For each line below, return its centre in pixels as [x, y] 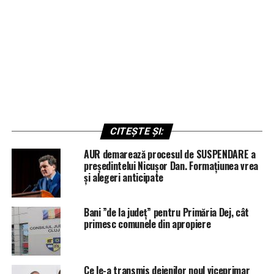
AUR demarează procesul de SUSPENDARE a [169, 154]
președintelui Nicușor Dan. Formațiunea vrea [171, 166]
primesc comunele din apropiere [147, 224]
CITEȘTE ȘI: [137, 131]
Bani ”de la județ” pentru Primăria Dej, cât [166, 213]
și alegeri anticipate [124, 178]
